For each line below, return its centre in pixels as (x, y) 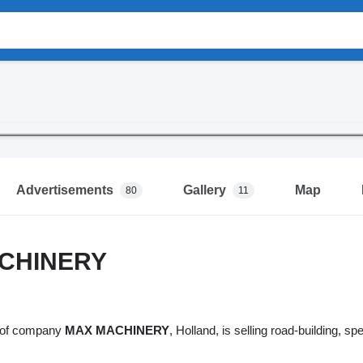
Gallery (204, 190)
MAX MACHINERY (117, 331)
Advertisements (64, 190)
